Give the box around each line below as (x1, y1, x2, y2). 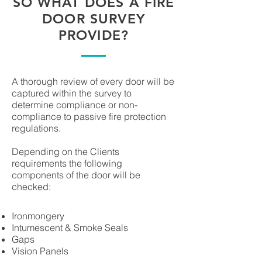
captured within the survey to (12, 87, 132, 99)
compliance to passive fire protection (12, 111, 166, 122)
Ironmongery (12, 210, 64, 222)
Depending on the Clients (12, 146, 119, 157)
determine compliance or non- (12, 99, 137, 111)
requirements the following (12, 157, 122, 169)
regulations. (12, 122, 61, 134)
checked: (12, 181, 51, 192)
